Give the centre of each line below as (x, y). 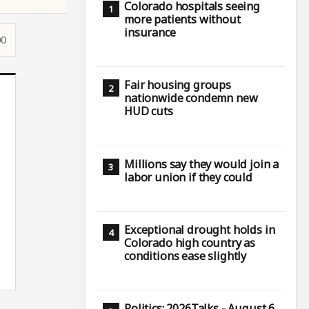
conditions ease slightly (186, 256)
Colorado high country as (190, 242)
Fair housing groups (178, 85)
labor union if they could (188, 177)
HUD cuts (149, 111)
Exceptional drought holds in (200, 229)
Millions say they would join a (202, 164)
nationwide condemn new (191, 98)
